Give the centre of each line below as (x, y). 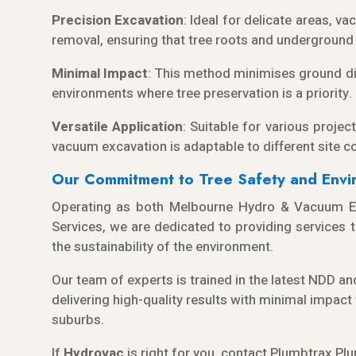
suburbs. (77, 319)
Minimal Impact (99, 73)
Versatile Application (117, 126)
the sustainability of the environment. (162, 246)
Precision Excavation (117, 20)
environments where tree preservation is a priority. (201, 93)
